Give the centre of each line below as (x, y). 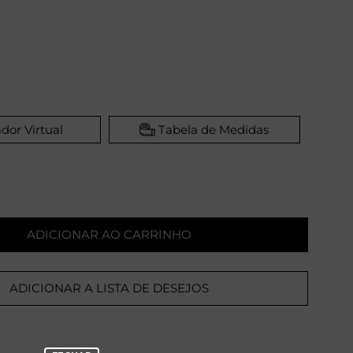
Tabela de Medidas (214, 129)
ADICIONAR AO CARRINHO (109, 235)
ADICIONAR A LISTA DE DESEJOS (109, 288)
